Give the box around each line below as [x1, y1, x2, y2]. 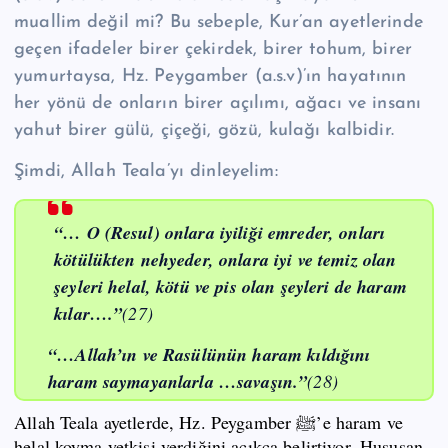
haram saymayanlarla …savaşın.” [48, 368, 308, 394]
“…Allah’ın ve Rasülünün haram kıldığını [48, 341, 371, 367]
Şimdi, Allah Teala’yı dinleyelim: [14, 161, 278, 181]
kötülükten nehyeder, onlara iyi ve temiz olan [54, 246, 397, 272]
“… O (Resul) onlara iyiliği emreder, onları [54, 219, 386, 245]
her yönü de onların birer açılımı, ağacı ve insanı [14, 93, 422, 113]
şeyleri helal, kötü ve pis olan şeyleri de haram [54, 273, 407, 299]
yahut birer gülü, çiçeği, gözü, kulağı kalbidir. [14, 120, 394, 140]
